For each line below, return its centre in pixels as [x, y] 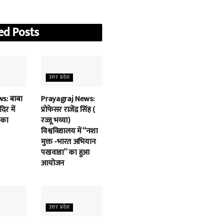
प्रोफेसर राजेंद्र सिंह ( [68, 110]
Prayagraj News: [68, 99]
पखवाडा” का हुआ [65, 153]
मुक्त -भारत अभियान [68, 142]
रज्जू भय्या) [55, 121]
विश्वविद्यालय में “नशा [69, 131]
